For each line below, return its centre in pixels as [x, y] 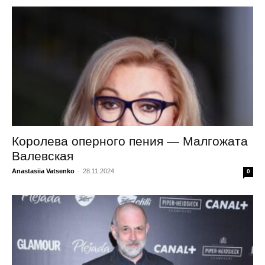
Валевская [43, 156]
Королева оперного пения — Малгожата [130, 141]
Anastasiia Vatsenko [43, 171]
